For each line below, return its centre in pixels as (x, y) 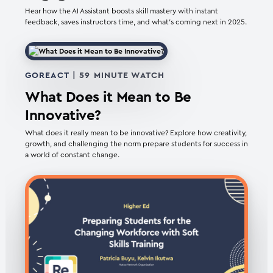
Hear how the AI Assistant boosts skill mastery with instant (122, 11)
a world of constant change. (72, 155)
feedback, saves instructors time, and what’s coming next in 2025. (136, 22)
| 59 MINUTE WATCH (117, 76)
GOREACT (47, 76)
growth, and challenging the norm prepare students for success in (136, 144)
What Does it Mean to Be (108, 97)
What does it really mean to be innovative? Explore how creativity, (136, 133)
